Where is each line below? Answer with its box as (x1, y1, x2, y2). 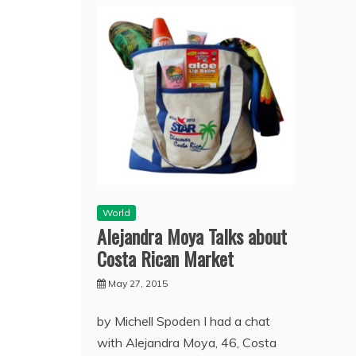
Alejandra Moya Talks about (97, 222, 287, 251)
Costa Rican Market (97, 244, 234, 273)
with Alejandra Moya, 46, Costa (97, 335, 277, 351)
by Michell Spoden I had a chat (97, 313, 270, 330)
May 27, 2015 (108, 277, 168, 290)
